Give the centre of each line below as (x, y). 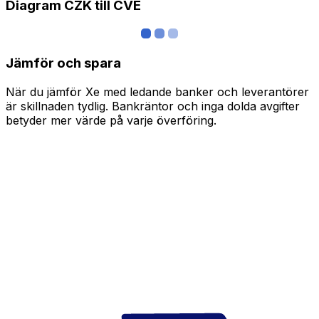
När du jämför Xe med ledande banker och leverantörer (157, 91)
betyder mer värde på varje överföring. (111, 120)
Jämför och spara (63, 63)
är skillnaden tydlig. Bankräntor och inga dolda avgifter (153, 106)
